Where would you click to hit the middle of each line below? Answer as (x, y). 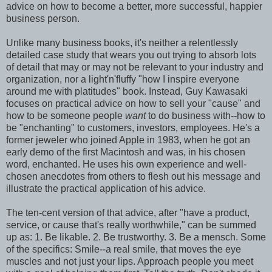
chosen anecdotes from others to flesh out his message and (133, 176)
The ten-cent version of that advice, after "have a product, (128, 213)
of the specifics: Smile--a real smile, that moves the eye (124, 249)
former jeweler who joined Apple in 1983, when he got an (128, 140)
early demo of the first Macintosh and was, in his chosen (126, 152)
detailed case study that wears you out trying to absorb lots (131, 55)
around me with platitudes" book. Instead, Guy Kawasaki (127, 91)
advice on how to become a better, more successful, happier (134, 6)
